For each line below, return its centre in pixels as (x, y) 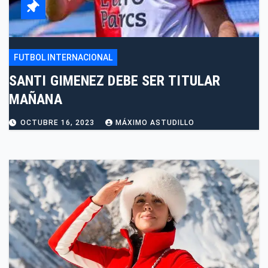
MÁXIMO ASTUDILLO (155, 123)
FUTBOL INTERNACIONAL (63, 58)
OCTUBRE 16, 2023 (59, 123)
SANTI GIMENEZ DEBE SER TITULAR (115, 81)
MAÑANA (36, 100)
